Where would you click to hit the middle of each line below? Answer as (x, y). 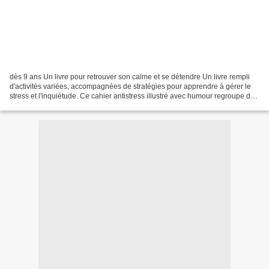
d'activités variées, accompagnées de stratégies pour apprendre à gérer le (130, 86)
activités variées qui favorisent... (61, 105)
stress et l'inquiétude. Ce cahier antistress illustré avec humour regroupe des (134, 96)
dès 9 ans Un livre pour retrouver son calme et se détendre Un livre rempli (130, 77)
